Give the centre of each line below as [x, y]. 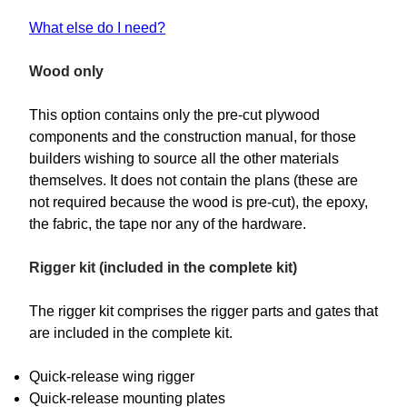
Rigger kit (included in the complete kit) [163, 268]
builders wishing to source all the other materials [184, 159]
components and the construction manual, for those [193, 137]
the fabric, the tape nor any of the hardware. [168, 224]
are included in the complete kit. [131, 333]
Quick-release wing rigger [112, 377]
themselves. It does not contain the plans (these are [194, 181]
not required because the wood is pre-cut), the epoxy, [199, 203]
